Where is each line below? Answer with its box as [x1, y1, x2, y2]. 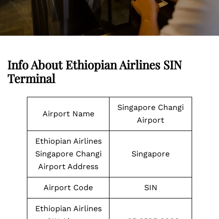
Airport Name [42, 109, 94, 118]
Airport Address [38, 162, 98, 171]
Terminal [7, 70, 55, 86]
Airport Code [44, 183, 93, 192]
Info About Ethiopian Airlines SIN [7, 57, 182, 72]
